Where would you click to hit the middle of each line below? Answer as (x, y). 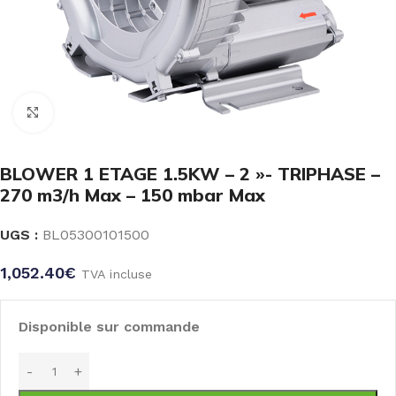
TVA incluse (117, 274)
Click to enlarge (103, 113)
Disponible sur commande (109, 327)
